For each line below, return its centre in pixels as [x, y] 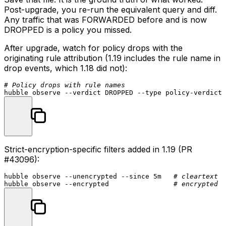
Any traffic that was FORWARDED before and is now [105, 19]
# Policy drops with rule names [65, 85]
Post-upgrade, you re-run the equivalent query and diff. [110, 9]
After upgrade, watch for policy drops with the [93, 48]
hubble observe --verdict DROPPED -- [75, 92]
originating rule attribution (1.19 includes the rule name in [112, 58]
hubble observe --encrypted [89, 184]
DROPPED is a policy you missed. [68, 30]
